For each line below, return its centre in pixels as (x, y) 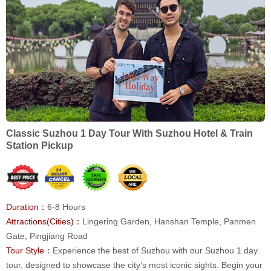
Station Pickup (40, 146)
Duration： (27, 207)
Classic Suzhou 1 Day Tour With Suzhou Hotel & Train (129, 134)
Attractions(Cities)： (44, 222)
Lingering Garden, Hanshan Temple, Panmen (169, 222)
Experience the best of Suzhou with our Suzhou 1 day (155, 251)
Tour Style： (29, 251)
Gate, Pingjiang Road (47, 236)
